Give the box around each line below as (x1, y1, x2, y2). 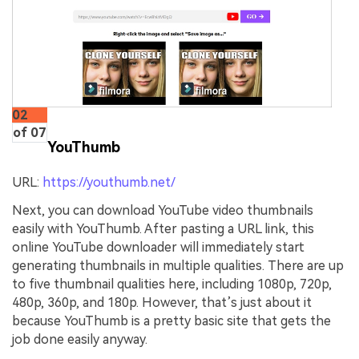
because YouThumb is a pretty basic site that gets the (12, 313, 331, 329)
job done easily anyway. (12, 332, 147, 348)
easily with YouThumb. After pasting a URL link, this (12, 221, 314, 237)
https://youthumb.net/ (42, 174, 175, 190)
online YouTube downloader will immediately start (12, 240, 305, 256)
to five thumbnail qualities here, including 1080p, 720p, (12, 276, 332, 292)
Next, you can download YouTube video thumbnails (12, 203, 313, 219)
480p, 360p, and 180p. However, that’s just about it (12, 295, 312, 311)
